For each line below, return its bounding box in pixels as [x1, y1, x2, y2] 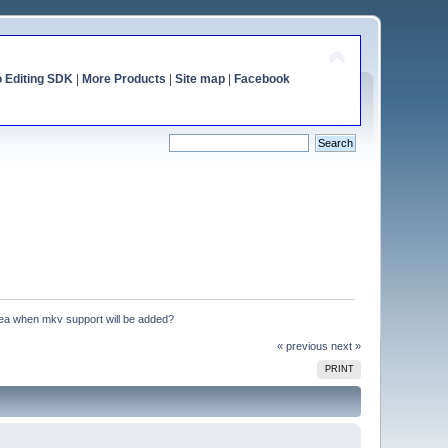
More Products [81, 72, 166, 86]
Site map [174, 72, 225, 86]
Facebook [233, 72, 290, 86]
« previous [276, 339, 328, 352]
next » [330, 339, 361, 352]
